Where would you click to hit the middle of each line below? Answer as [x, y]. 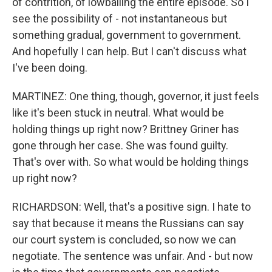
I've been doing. [50, 68]
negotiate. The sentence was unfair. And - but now [133, 256]
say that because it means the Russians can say [128, 223]
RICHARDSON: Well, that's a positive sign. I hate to [131, 207]
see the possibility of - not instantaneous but [120, 19]
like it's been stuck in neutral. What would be [118, 113]
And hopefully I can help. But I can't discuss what [129, 51]
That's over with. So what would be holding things [131, 162]
